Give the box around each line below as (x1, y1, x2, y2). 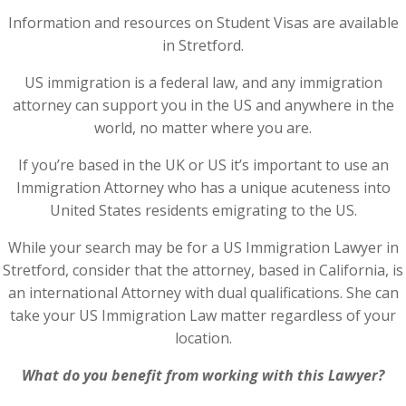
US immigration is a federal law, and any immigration (24, 72, 382, 92)
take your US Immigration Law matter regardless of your (10, 305, 396, 325)
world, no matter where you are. (94, 118, 312, 138)
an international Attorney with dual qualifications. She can (7, 283, 399, 303)
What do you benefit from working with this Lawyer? (22, 365, 384, 385)
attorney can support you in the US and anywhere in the (12, 95, 394, 115)
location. (174, 328, 232, 348)
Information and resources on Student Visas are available (7, 13, 399, 33)
